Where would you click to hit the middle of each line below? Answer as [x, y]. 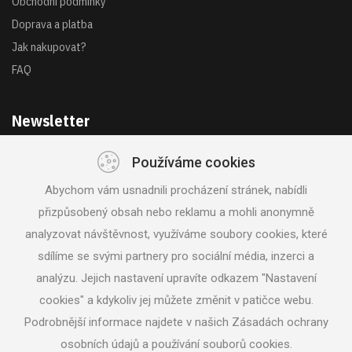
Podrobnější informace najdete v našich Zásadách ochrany [176, 322]
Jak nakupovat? [49, 47]
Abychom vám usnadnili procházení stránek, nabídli [176, 190]
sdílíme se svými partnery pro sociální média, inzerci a [176, 256]
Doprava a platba [52, 24]
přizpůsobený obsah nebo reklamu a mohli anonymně [176, 212]
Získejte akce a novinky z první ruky [95, 172]
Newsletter [51, 121]
